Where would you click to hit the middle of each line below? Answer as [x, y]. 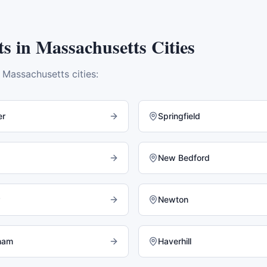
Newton [173, 199]
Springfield [179, 116]
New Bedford [184, 158]
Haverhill [175, 241]
